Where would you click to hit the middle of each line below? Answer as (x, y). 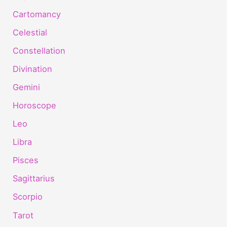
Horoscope (35, 105)
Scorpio (28, 197)
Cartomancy (37, 14)
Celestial (30, 32)
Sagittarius (34, 179)
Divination (33, 69)
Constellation (39, 50)
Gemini (27, 87)
